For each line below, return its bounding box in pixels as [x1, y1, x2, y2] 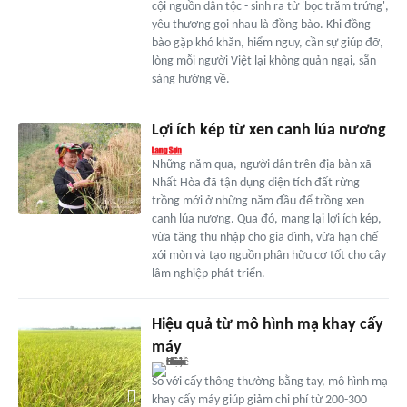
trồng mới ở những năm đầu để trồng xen [151, 194, 364, 209]
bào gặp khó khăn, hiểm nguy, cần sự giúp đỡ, [151, 36, 383, 51]
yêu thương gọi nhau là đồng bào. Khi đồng [151, 18, 371, 33]
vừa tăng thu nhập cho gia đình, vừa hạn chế [151, 231, 378, 245]
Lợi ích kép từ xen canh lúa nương [151, 122, 386, 140]
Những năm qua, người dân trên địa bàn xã [151, 158, 372, 173]
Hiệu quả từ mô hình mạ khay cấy [151, 316, 383, 334]
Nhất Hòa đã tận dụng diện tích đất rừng [151, 176, 360, 191]
